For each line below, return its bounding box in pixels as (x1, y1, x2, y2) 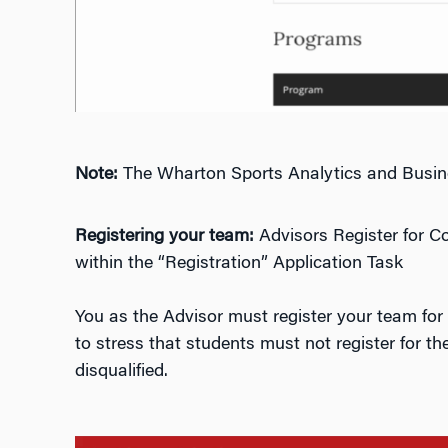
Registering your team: (74, 227, 259, 246)
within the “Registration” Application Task (74, 254, 403, 273)
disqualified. (74, 362, 168, 381)
